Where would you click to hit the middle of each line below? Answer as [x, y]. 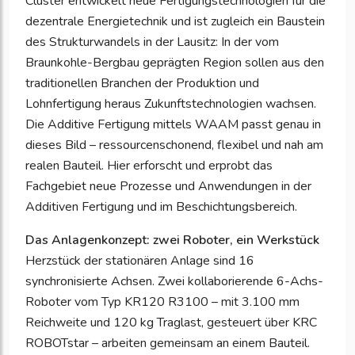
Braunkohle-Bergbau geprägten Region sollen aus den [175, 62]
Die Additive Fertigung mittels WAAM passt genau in [173, 124]
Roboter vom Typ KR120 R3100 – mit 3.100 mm [162, 302]
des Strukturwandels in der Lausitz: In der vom [152, 42]
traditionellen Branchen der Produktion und [142, 83]
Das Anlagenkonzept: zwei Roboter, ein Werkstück [172, 240]
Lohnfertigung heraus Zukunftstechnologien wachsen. [171, 103]
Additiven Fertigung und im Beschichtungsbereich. [161, 206]
